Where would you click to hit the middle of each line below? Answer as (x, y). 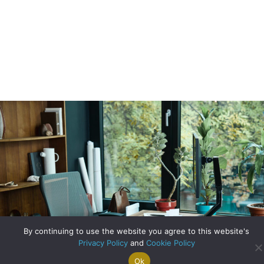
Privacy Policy (103, 243)
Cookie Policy (170, 243)
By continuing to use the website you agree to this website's (136, 231)
